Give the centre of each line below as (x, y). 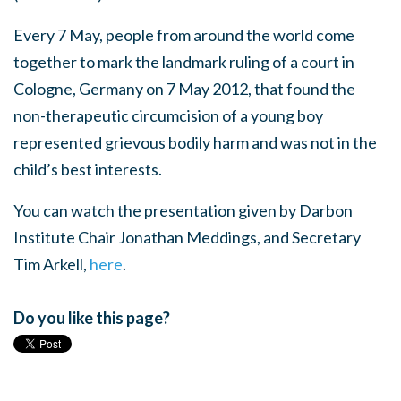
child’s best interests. (88, 169)
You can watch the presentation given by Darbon (183, 210)
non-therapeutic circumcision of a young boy (168, 115)
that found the (305, 89)
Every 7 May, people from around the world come (184, 35)
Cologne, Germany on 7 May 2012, (134, 89)
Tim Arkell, (51, 264)
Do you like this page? (92, 318)
